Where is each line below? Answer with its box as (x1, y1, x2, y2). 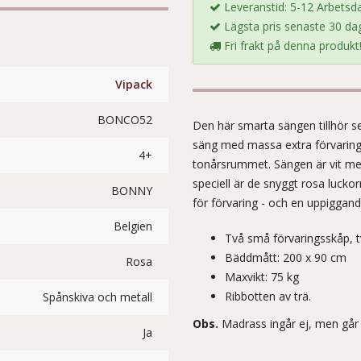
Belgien (114, 218, 152, 234)
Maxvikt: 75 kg (225, 269, 299, 284)
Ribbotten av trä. (225, 288, 311, 304)
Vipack (115, 77, 152, 92)
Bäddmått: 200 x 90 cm (225, 250, 346, 265)
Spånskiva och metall (43, 289, 152, 305)
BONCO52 (98, 112, 152, 127)
